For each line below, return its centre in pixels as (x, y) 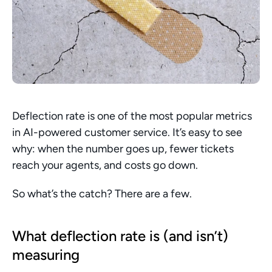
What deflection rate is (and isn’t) (120, 236)
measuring (46, 255)
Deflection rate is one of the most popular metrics (132, 116)
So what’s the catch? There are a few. (102, 194)
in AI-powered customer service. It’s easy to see (127, 132)
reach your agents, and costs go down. (105, 165)
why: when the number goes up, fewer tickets (123, 149)
